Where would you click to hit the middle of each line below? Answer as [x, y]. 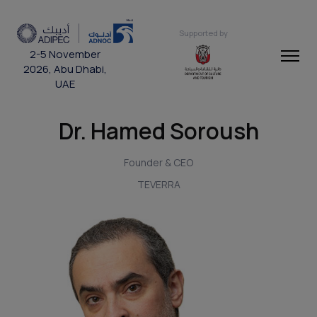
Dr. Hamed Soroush [158, 131]
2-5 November [65, 54]
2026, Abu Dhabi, [65, 69]
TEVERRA [158, 184]
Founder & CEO [158, 162]
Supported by [203, 33]
